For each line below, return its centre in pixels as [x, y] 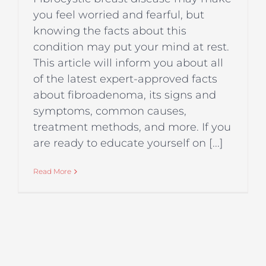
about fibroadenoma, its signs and [125, 95]
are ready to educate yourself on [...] [128, 143]
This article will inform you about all [128, 63]
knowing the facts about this [110, 31]
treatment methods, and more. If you [132, 127]
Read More [52, 172]
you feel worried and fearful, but [119, 15]
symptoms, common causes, [110, 111]
